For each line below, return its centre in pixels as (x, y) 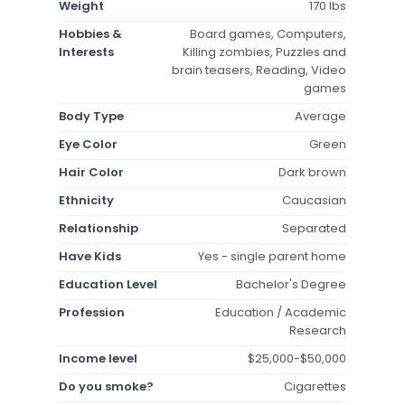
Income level (98, 358)
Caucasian (314, 200)
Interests (86, 52)
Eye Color (88, 144)
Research (318, 330)
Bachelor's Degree (291, 284)
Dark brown (312, 172)
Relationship (99, 228)
